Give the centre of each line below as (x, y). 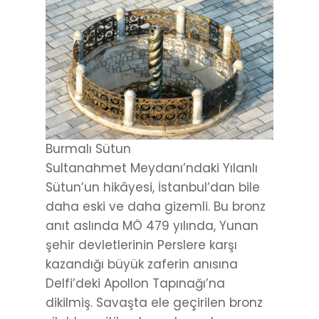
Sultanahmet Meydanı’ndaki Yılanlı (152, 168)
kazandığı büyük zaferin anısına (142, 265)
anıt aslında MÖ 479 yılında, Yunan (152, 226)
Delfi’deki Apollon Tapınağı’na (135, 284)
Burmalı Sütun (88, 149)
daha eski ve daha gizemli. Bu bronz (156, 207)
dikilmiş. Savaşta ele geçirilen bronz (154, 303)
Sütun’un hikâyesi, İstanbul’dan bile (153, 188)
